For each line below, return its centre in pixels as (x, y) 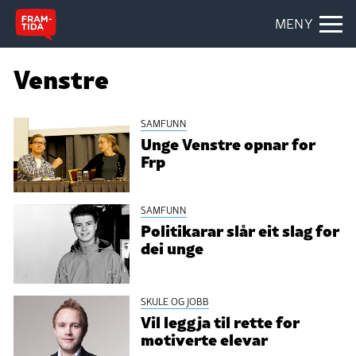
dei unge (172, 247)
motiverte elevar (204, 339)
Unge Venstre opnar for (228, 143)
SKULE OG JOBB (175, 302)
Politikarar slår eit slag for (240, 230)
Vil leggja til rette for (220, 321)
